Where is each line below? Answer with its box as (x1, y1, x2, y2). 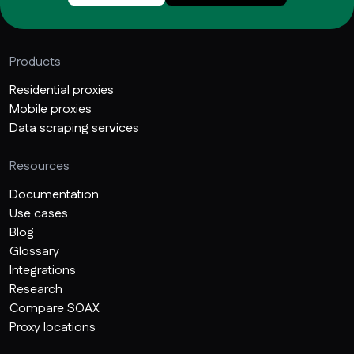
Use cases (9, 204, 68, 223)
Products (9, 52, 61, 71)
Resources (9, 156, 70, 175)
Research (9, 280, 62, 299)
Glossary (9, 242, 59, 261)
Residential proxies (9, 81, 114, 100)
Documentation (9, 185, 99, 204)
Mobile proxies (9, 100, 92, 119)
